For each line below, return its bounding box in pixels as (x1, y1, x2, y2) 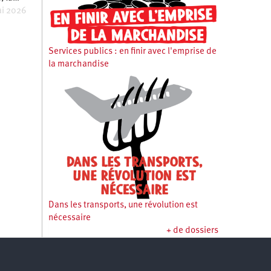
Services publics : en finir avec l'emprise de (48, 47, 217, 56)
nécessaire (48, 214, 91, 223)
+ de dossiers (166, 226, 218, 236)
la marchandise (48, 60, 109, 69)
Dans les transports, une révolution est (48, 201, 198, 211)
